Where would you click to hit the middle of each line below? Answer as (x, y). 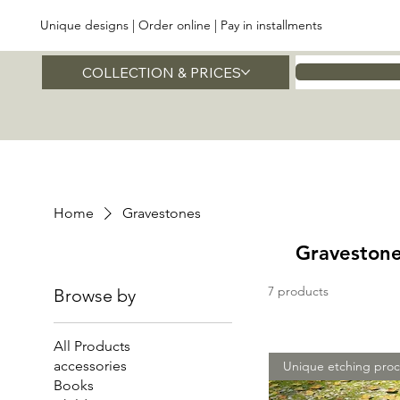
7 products (299, 292)
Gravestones (162, 213)
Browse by (95, 296)
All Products (92, 346)
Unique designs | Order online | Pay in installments (182, 25)
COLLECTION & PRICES (161, 73)
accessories (91, 366)
